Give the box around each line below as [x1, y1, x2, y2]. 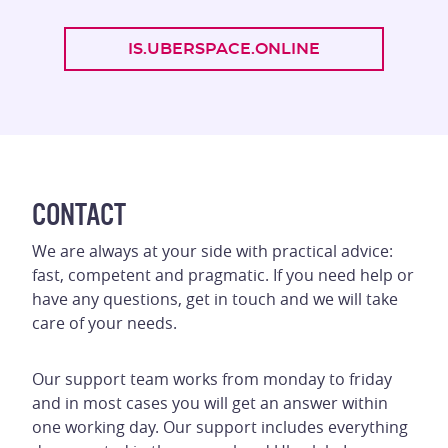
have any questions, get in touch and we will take [32, 288, 398, 310]
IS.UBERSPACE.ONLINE [128, 41, 320, 57]
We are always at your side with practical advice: [32, 240, 393, 262]
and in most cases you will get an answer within [32, 392, 388, 414]
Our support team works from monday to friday [32, 368, 392, 390]
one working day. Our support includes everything [32, 416, 408, 438]
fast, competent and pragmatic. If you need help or [32, 264, 414, 286]
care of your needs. [32, 312, 177, 334]
